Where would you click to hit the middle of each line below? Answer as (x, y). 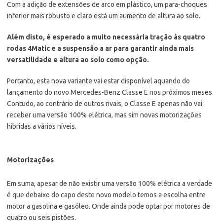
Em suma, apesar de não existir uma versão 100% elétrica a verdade (110, 183)
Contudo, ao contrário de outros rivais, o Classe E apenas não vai (105, 103)
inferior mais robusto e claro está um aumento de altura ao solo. (104, 16)
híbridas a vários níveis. (42, 126)
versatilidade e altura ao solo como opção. (78, 59)
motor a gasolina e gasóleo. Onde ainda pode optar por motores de (109, 206)
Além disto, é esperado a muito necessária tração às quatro (106, 37)
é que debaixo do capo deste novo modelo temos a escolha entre (106, 195)
